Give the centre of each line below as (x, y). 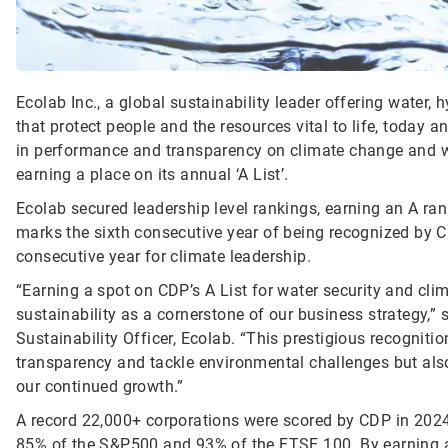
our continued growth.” (100, 386)
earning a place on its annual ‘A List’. (152, 174)
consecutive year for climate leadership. (163, 256)
